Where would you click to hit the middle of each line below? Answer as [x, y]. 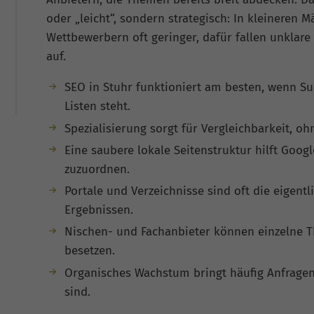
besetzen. [89, 251]
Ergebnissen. [98, 210]
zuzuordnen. [97, 169]
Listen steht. [97, 107]
